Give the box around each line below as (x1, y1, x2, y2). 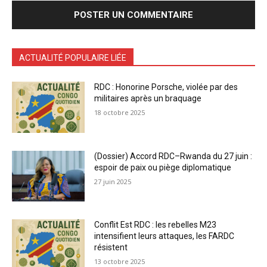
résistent (94, 243, 128, 253)
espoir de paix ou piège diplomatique (94, 162, 232, 172)
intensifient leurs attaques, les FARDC (94, 231, 235, 241)
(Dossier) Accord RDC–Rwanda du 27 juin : (94, 151, 253, 161)
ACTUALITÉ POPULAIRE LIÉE (19, 52, 126, 63)
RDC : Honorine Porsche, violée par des (94, 82, 238, 92)
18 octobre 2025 (94, 107, 145, 117)
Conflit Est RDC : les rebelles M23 (94, 220, 217, 230)
